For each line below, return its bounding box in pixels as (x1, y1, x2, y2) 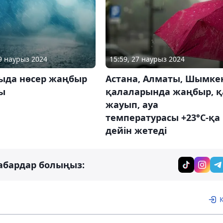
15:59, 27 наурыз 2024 (109, 54, 185, 64)
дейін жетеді (105, 124, 167, 136)
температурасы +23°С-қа (105, 111, 220, 123)
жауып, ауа (105, 98, 158, 111)
